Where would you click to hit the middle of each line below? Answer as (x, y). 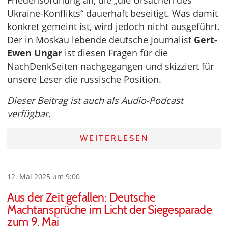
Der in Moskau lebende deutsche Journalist (101, 39)
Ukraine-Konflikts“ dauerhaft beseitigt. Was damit (112, 13)
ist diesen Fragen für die (115, 53)
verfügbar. (29, 113)
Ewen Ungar (35, 53)
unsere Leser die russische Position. (84, 79)
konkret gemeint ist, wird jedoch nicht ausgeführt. (113, 26)
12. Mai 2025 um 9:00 (44, 176)
